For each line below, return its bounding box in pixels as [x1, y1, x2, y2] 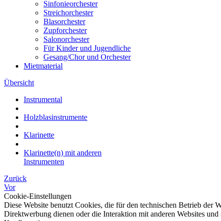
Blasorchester [43, 17, 85, 26]
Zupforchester [43, 26, 87, 35]
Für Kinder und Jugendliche [43, 44, 131, 52]
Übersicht [4, 78, 34, 87]
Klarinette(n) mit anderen [24, 148, 102, 157]
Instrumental [24, 95, 62, 104]
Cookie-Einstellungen [4, 192, 72, 200]
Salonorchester [43, 35, 89, 43]
